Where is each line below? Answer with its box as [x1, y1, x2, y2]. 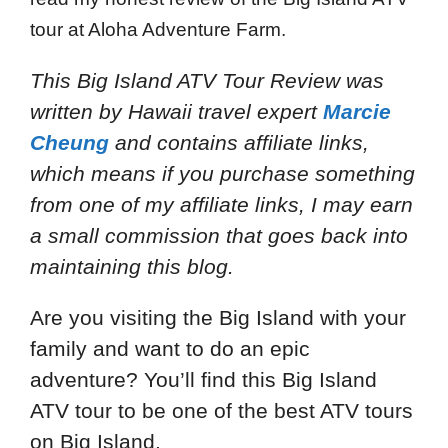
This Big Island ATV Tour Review [30, 69, 346, 93]
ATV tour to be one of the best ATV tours [30, 399, 413, 423]
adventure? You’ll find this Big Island [30, 368, 377, 392]
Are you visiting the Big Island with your [30, 306, 406, 330]
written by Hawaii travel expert [30, 100, 323, 124]
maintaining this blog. [30, 255, 234, 279]
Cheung [30, 131, 109, 155]
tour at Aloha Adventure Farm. [30, 19, 286, 41]
